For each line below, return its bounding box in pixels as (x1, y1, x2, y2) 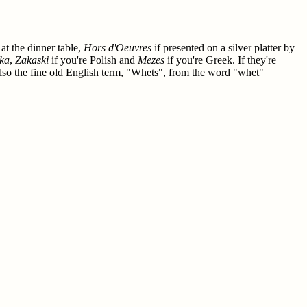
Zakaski (15, 54, 49, 66)
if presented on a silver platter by (151, 42, 295, 53)
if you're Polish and (49, 54, 138, 66)
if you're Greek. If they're (164, 54, 276, 66)
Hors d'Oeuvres (84, 42, 151, 53)
